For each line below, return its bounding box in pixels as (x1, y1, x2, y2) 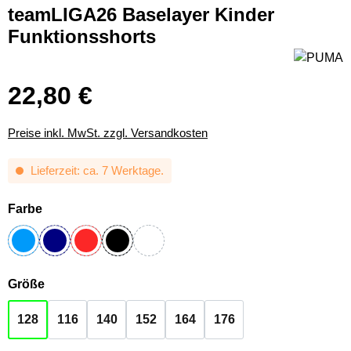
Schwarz (117, 229, 168, 243)
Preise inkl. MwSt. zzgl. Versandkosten (8, 125, 208, 139)
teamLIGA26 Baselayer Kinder (8, 4, 274, 25)
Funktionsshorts (8, 26, 156, 47)
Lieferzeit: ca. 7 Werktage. (27, 163, 164, 177)
